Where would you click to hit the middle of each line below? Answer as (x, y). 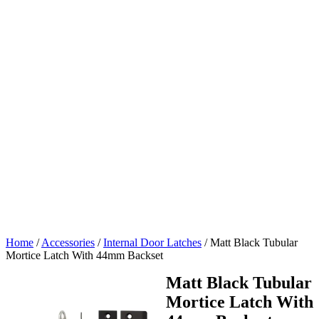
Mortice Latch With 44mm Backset (84, 255)
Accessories (68, 242)
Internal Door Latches (152, 242)
